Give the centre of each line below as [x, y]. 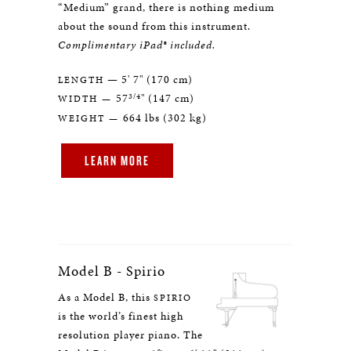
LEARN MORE [117, 160]
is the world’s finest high [121, 316]
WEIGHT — [90, 118]
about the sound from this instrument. [156, 26]
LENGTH [81, 80]
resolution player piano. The [130, 335]
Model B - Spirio [112, 271]
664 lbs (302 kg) [165, 118]
